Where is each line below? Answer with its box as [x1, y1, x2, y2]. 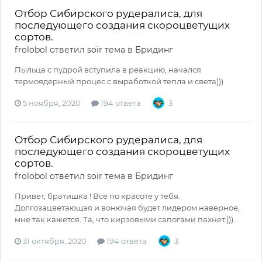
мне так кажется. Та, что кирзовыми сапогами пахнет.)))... [15, 215, 239, 225]
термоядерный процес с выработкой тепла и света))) [15, 77, 223, 87]
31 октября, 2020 [23, 236, 87, 246]
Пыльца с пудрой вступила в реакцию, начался [15, 65, 201, 75]
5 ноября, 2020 [23, 98, 81, 108]
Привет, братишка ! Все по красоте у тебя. [15, 191, 180, 201]
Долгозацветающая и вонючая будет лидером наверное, [15, 203, 240, 213]
